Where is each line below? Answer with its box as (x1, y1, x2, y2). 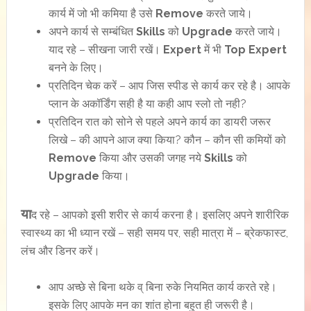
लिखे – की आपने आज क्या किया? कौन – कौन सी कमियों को (48, 133, 286, 146)
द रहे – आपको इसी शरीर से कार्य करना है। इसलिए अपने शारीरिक (31, 208, 289, 221)
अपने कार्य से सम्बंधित (48, 25, 136, 38)
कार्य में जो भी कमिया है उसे (48, 7, 155, 20)
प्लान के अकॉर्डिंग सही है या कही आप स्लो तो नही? (48, 97, 246, 110)
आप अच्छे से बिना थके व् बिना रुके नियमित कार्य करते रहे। (48, 280, 277, 294)
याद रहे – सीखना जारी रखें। (48, 43, 163, 56)
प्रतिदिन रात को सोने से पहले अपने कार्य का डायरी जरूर (48, 115, 271, 128)
